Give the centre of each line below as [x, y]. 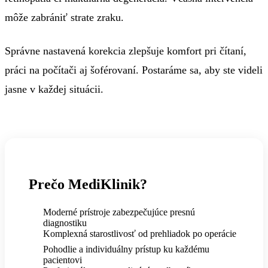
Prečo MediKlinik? [88, 184]
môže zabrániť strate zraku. [64, 17]
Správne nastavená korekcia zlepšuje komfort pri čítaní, [126, 51]
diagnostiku [65, 223]
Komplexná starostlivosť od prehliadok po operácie [140, 233]
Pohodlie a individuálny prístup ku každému [126, 249]
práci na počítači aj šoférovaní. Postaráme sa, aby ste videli [134, 70]
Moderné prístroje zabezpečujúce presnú [119, 212]
